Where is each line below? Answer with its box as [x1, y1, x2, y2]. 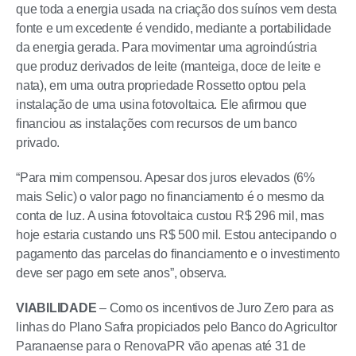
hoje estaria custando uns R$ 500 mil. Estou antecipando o [16, 228, 337, 242]
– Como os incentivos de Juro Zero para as [99, 301, 334, 315]
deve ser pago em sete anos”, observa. [16, 266, 227, 280]
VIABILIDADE [16, 301, 100, 315]
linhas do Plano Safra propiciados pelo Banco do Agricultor [16, 320, 338, 334]
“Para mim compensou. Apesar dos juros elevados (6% [16, 171, 315, 184]
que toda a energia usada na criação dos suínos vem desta [16, 2, 337, 16]
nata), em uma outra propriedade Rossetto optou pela [16, 79, 306, 92]
